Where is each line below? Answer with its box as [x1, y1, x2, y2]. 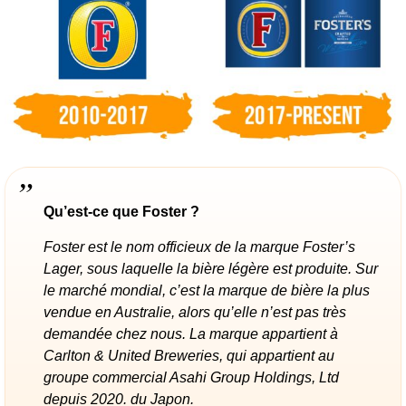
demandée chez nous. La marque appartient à [43, 325, 338, 342]
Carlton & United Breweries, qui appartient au [43, 347, 334, 363]
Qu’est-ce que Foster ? [43, 203, 199, 219]
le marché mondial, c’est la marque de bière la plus [43, 282, 370, 298]
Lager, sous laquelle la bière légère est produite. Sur [43, 260, 378, 276]
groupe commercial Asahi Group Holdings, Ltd [43, 369, 339, 385]
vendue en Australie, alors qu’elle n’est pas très [43, 304, 346, 320]
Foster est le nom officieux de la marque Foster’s [43, 238, 355, 255]
